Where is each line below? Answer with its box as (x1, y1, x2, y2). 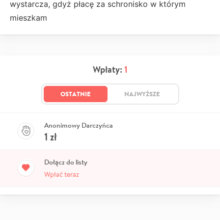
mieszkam (10, 12, 50, 23)
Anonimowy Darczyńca (44, 120, 113, 130)
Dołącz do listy (44, 157, 87, 166)
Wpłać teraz (44, 169, 79, 179)
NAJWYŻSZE (124, 89, 160, 98)
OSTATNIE (60, 89, 91, 98)
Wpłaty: (92, 63, 124, 76)
